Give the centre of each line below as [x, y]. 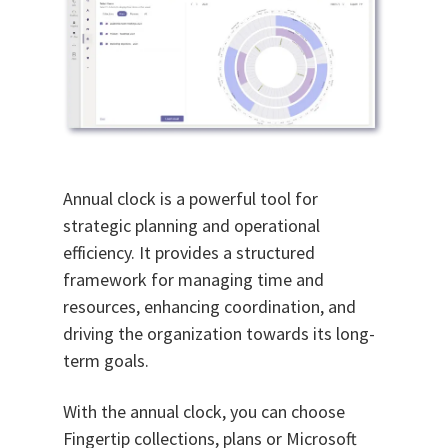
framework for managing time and [193, 280]
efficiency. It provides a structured [188, 253]
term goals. [105, 361]
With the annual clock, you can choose [203, 412]
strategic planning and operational [191, 226]
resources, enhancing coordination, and [209, 307]
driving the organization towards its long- [218, 334]
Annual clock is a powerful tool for [190, 199]
